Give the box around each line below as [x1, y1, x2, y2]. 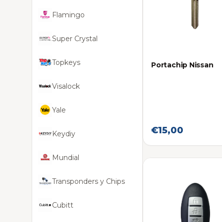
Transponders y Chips [52, 177, 125, 186]
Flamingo [52, 10, 85, 19]
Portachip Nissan [151, 60, 214, 69]
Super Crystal [52, 34, 98, 43]
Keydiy [52, 129, 75, 138]
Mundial [52, 153, 79, 162]
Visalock [52, 82, 80, 91]
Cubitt [52, 201, 73, 210]
